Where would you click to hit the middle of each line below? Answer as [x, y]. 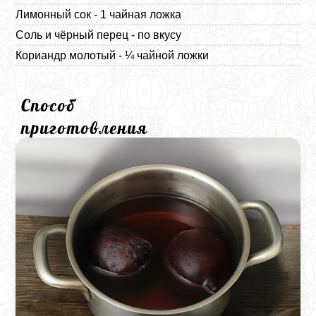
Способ [49, 105]
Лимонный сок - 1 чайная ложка [99, 14]
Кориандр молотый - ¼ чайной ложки [113, 55]
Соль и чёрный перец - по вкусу [99, 35]
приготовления [85, 127]
